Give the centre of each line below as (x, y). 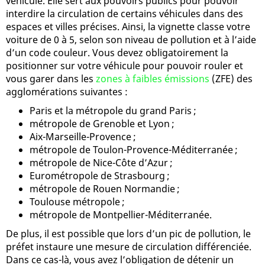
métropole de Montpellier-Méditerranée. (121, 214)
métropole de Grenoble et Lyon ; (102, 123)
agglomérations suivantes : (67, 91)
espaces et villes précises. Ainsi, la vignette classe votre (128, 26)
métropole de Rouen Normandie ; (105, 188)
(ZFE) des (231, 78)
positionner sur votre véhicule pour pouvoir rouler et (125, 65)
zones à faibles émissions (153, 78)
